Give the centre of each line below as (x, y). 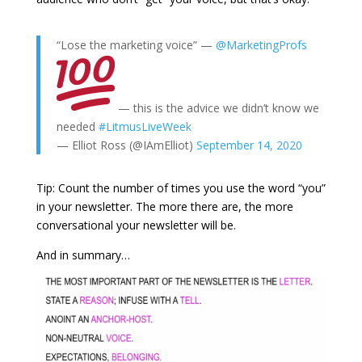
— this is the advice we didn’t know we (217, 107)
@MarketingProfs (261, 44)
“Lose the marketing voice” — (136, 44)
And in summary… (83, 255)
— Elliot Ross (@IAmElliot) (126, 145)
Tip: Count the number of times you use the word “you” (181, 187)
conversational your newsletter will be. (136, 225)
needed (77, 126)
